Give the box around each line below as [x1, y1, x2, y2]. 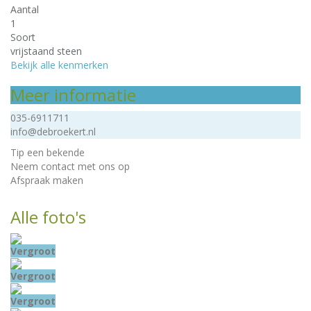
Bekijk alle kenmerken [10, 58, 108, 72]
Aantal [10, 3, 39, 16]
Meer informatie [10, 83, 136, 106]
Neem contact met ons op [10, 160, 130, 173]
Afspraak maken [10, 174, 83, 187]
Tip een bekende [10, 146, 85, 159]
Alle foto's [10, 205, 86, 228]
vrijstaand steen [10, 44, 82, 58]
